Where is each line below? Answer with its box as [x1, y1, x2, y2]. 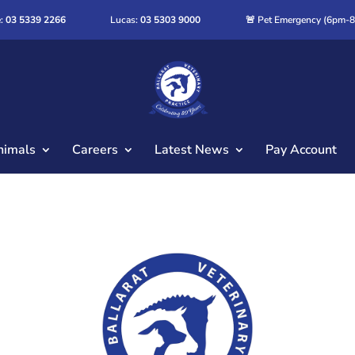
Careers [72, 141, 118, 158]
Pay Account [265, 141, 337, 158]
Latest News [155, 141, 229, 158]
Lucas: [110, 13, 141, 26]
